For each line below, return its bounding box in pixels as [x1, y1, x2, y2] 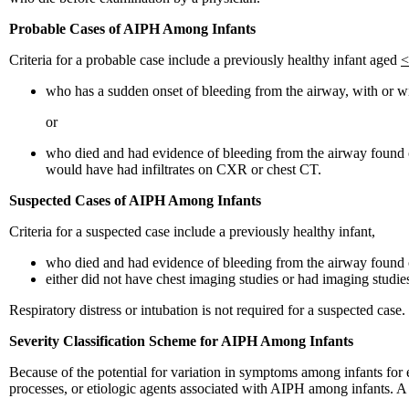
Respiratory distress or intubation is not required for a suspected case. [9, 301, 405, 318]
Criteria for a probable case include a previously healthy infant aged [9, 51, 401, 68]
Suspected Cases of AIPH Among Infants [9, 192, 261, 208]
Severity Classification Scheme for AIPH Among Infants [9, 332, 353, 349]
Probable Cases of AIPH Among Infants [9, 20, 256, 37]
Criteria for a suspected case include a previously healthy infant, [9, 223, 375, 239]
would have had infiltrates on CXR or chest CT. [46, 161, 321, 177]
